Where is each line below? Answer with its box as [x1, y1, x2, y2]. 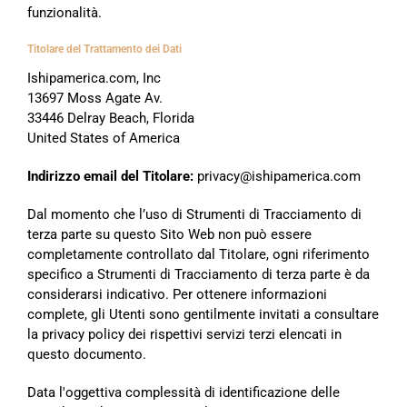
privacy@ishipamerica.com [194, 167, 361, 184]
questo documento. [27, 345, 146, 362]
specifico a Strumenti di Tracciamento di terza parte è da [27, 265, 370, 283]
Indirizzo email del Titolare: [27, 167, 194, 184]
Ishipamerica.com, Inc [27, 69, 161, 86]
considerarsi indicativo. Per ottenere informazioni [27, 285, 327, 303]
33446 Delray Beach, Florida [27, 109, 194, 126]
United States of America [27, 129, 180, 146]
